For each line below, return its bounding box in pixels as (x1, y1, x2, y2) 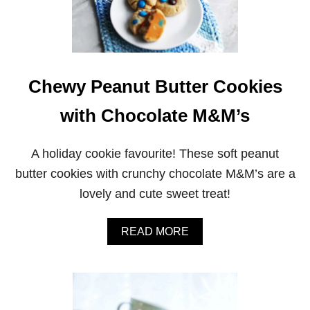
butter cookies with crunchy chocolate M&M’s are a (15, 166, 295, 181)
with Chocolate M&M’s (60, 104, 250, 126)
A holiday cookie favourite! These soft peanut (31, 146, 279, 161)
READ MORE (121, 225, 189, 237)
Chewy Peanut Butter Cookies (28, 75, 282, 97)
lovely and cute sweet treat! (80, 186, 230, 201)
